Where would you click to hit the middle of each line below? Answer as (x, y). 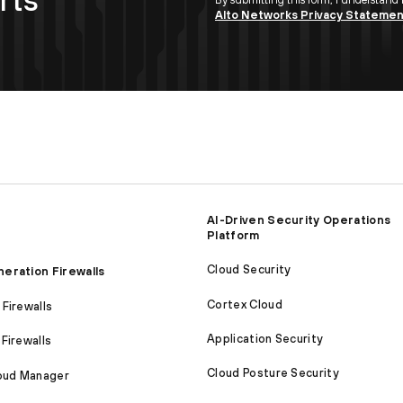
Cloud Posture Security (273, 373)
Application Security (265, 339)
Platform (233, 235)
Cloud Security (249, 270)
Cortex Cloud (245, 304)
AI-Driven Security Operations (299, 219)
